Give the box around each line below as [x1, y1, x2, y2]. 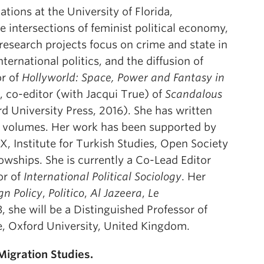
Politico [48, 187, 84, 199]
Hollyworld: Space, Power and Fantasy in [22, 71, 225, 84]
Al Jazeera [90, 187, 142, 199]
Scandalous [165, 88, 222, 100]
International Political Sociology [24, 170, 181, 183]
